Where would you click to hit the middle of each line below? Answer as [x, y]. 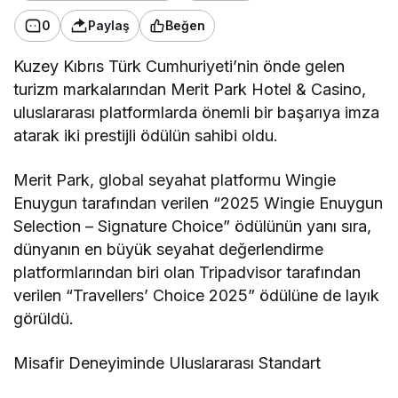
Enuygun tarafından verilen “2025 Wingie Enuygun [199, 203]
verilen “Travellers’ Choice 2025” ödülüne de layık [197, 295]
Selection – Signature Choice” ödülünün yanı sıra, [193, 226]
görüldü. [44, 318]
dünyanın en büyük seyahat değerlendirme [169, 249]
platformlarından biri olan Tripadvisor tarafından [187, 272]
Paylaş [109, 26]
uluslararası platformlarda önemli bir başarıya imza [197, 112]
